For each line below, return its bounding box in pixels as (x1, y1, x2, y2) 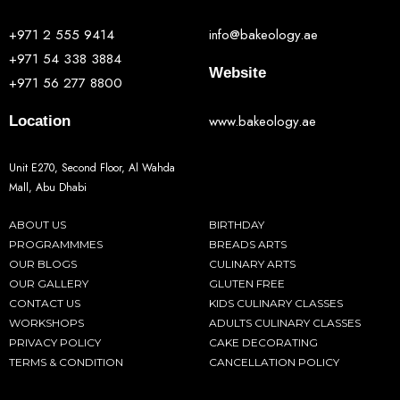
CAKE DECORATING (209, 335, 318, 349)
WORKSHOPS (9, 315, 84, 329)
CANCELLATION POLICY (209, 354, 339, 369)
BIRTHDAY (209, 217, 264, 231)
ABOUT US (9, 217, 66, 231)
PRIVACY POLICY (9, 335, 101, 349)
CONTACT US (9, 296, 80, 310)
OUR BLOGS (9, 256, 77, 271)
